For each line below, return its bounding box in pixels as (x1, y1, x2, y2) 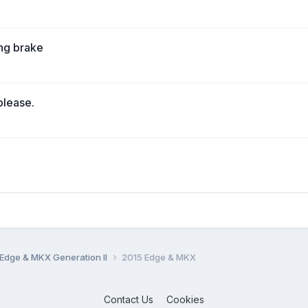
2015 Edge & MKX (121, 251, 196, 263)
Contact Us (103, 293, 153, 305)
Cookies (166, 293, 204, 305)
